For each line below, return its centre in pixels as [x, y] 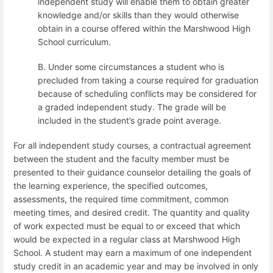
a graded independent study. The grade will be [132, 107]
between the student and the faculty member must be [121, 159]
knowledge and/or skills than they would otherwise [138, 15]
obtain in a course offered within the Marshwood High [144, 28]
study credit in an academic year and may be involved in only [136, 266]
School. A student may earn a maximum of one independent [133, 253]
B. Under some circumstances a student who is [131, 67]
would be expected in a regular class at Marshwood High [127, 239]
